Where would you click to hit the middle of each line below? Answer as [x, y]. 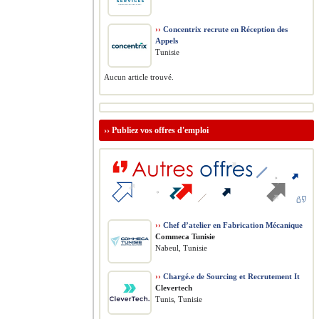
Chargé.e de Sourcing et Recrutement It [230, 276]
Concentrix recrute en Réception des [224, 29]
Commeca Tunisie [185, 236]
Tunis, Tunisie [179, 299]
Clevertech [174, 288]
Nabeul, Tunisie [181, 248]
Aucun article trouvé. [139, 77]
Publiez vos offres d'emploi [160, 130]
